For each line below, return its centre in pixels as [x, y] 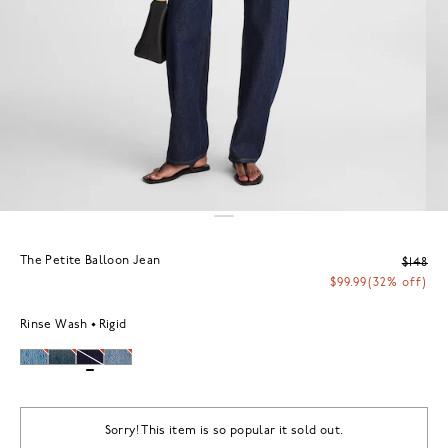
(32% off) [397, 282]
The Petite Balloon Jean [90, 260]
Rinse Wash [54, 324]
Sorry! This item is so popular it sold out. [224, 430]
